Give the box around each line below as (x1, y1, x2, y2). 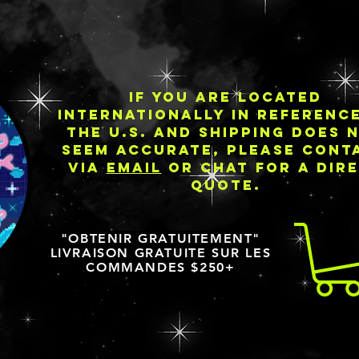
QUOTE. (190, 176, 261, 194)
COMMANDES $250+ (86, 260, 236, 275)
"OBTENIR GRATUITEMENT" (60, 231, 261, 246)
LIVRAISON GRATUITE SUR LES (50, 245, 272, 260)
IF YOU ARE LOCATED (129, 88, 322, 106)
